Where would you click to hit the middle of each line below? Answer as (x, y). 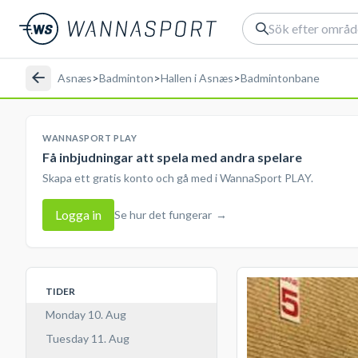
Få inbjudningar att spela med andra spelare (172, 157)
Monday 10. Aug (86, 314)
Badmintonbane (280, 78)
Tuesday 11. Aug (88, 338)
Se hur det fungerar (163, 215)
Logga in (78, 215)
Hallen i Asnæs (197, 78)
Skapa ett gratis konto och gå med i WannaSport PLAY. (178, 178)
